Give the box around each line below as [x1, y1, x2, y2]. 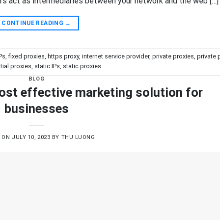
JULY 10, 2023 [12, 134, 51, 140]
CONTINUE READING [1, 19, 65, 27]
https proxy [48, 53, 79, 60]
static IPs [34, 62, 60, 70]
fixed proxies [8, 53, 45, 60]
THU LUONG [61, 134, 95, 140]
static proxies [63, 62, 101, 70]
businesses [4, 101, 69, 116]
